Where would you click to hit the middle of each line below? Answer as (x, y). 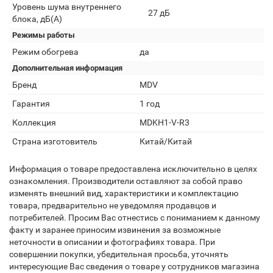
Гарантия (31, 104)
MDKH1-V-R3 (165, 122)
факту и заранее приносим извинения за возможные (115, 230)
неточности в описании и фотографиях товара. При (112, 242)
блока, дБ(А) (37, 19)
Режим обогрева (45, 52)
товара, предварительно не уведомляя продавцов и (113, 205)
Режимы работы (44, 35)
